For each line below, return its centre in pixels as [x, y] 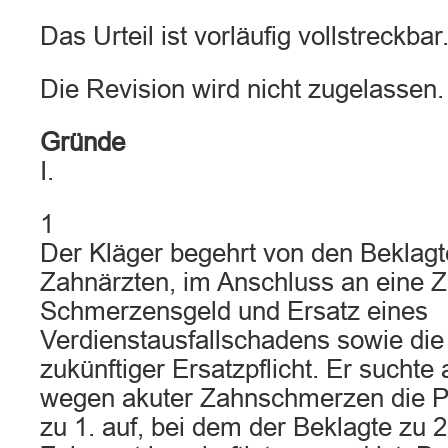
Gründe [82, 142]
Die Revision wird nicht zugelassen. [242, 89]
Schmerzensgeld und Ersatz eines [234, 311]
